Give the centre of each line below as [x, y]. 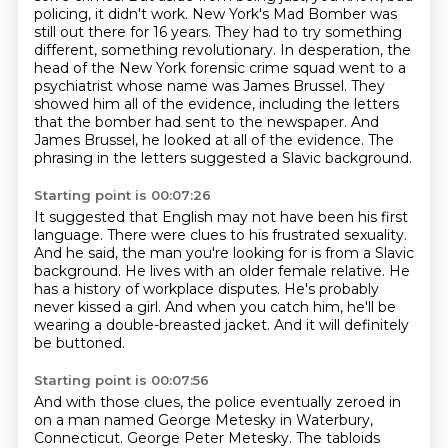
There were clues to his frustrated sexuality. [256, 235]
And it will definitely [341, 325]
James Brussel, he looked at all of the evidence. [200, 140]
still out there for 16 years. [124, 32]
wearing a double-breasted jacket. [153, 325]
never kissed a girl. [99, 307]
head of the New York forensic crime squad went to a [219, 68]
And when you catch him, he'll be [280, 307]
